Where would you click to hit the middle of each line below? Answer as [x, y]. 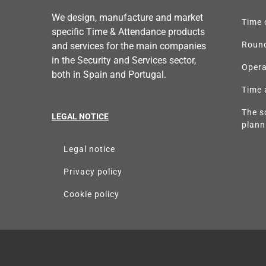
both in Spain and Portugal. [109, 74]
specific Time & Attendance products [128, 31]
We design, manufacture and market [127, 17]
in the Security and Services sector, [124, 60]
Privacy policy [93, 171]
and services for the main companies [129, 46]
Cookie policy [91, 194]
